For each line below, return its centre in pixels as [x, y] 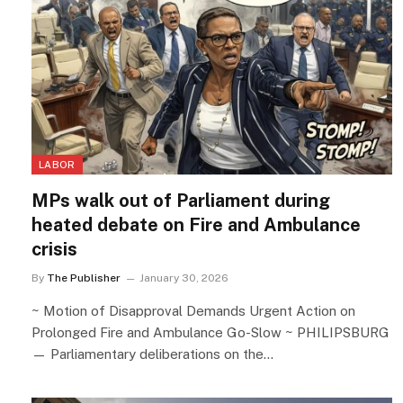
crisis [54, 250]
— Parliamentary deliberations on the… [152, 354]
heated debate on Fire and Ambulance [196, 225]
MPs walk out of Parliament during [181, 201]
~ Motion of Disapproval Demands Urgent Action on [193, 311]
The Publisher [84, 278]
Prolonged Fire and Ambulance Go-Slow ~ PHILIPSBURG [210, 333]
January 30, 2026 [184, 278]
